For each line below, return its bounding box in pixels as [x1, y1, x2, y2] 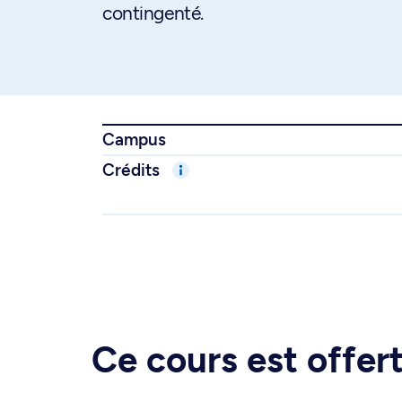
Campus [102, 129, 166, 150]
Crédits [102, 160, 164, 180]
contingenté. [102, 2, 204, 24]
